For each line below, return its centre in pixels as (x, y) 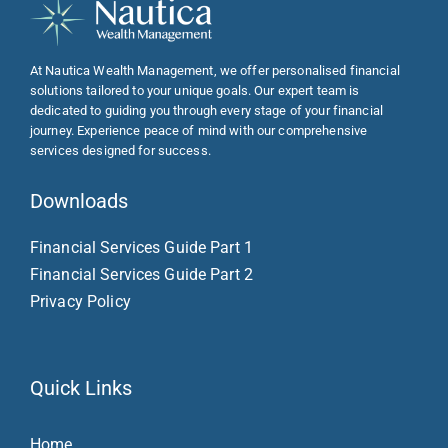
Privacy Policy (80, 302)
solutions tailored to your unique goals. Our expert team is (194, 91)
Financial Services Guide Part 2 (141, 275)
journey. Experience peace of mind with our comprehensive (198, 131)
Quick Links (80, 388)
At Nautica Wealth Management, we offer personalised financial (214, 71)
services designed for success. (120, 151)
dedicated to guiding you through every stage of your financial (206, 111)
